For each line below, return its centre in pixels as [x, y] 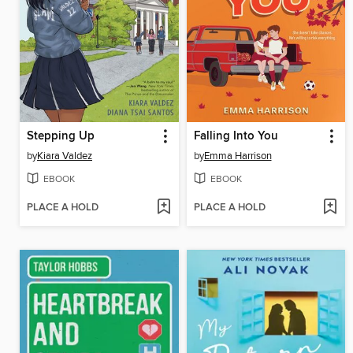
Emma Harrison [238, 156]
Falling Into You [236, 136]
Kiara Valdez [65, 156]
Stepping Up [61, 136]
